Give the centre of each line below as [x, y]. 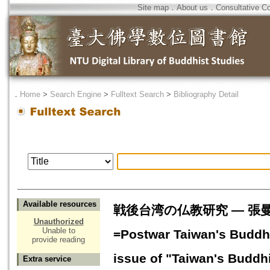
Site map [153, 8]
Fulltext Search [137, 94]
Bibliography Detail [206, 94]
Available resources [60, 204]
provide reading [58, 240]
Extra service [47, 259]
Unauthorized [58, 222]
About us [192, 8]
